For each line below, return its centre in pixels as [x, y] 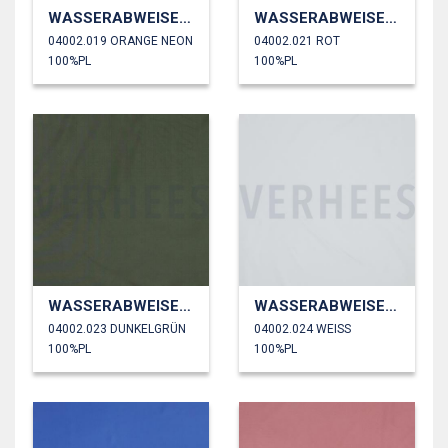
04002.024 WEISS [302, 328]
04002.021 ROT [297, 40]
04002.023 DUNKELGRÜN [117, 328]
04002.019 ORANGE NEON [120, 40]
